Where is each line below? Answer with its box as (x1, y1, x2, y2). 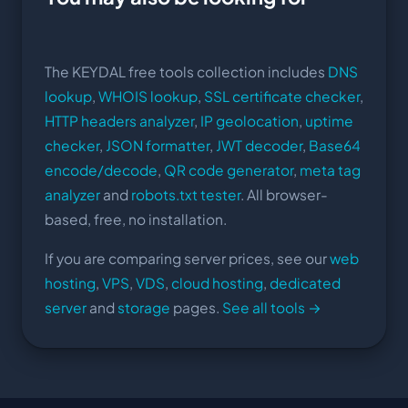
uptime (305, 111, 353, 129)
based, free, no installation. (45, 209, 227, 228)
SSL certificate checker (204, 87, 360, 105)
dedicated (270, 273, 341, 291)
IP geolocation (200, 111, 299, 129)
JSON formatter (106, 136, 209, 154)
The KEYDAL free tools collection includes (45, 62, 328, 80)
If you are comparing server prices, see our (45, 249, 330, 267)
